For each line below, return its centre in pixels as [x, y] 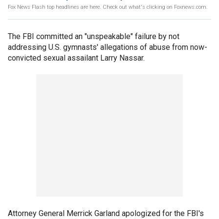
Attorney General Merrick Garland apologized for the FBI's [106, 213]
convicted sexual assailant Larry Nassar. [76, 58]
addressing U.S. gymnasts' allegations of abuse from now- [108, 47]
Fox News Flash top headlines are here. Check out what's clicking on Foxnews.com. [108, 7]
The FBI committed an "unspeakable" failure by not [94, 36]
